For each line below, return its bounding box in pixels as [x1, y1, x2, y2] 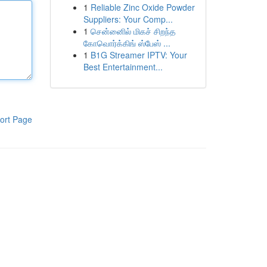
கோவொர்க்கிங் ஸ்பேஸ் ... [83, 37, 170, 49]
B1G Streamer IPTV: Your [90, 49, 187, 61]
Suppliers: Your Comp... [83, 13, 173, 25]
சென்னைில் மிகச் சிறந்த [90, 25, 176, 37]
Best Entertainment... [83, 61, 163, 73]
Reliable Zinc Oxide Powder [90, 1, 195, 13]
